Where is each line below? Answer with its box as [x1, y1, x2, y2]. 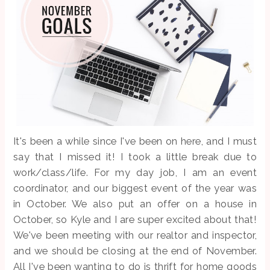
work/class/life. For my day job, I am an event [13, 166, 257, 179]
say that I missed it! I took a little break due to [13, 151, 257, 163]
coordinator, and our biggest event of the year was [13, 182, 257, 195]
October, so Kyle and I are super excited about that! [13, 213, 257, 226]
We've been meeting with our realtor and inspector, [13, 229, 257, 242]
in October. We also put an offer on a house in [13, 198, 257, 210]
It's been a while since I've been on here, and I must [13, 135, 257, 148]
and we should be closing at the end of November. [13, 245, 257, 257]
